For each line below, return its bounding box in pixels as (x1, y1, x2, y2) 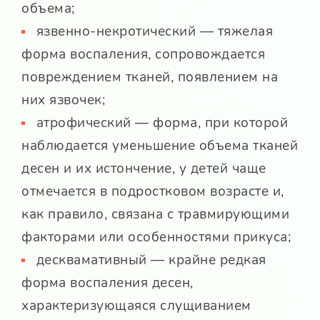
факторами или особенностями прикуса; (21, 228, 291, 247)
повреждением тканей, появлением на (21, 68, 278, 87)
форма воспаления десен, (21, 274, 194, 293)
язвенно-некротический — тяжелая (36, 22, 273, 41)
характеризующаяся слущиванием (21, 296, 251, 316)
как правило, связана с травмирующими (21, 205, 289, 224)
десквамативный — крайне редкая (36, 251, 266, 270)
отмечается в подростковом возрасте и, (21, 182, 284, 201)
